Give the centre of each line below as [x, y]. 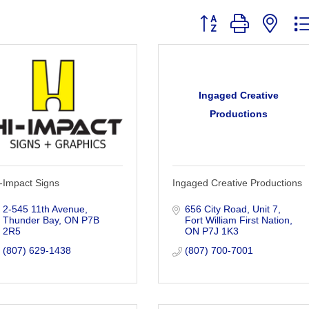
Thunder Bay [30, 220]
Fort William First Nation [237, 220]
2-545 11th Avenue [43, 209]
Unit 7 [265, 209]
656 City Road [216, 209]
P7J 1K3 [220, 231]
